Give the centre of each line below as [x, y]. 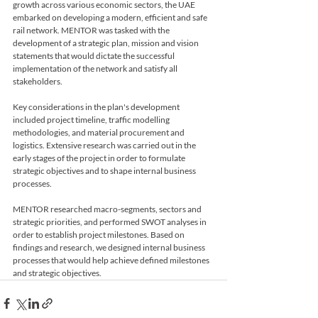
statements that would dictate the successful [94, 55]
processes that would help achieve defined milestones [112, 260]
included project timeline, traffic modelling [92, 119]
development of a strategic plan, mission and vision [106, 43]
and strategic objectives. [58, 273]
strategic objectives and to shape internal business [105, 170]
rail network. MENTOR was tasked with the [92, 30]
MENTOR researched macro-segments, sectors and [108, 209]
